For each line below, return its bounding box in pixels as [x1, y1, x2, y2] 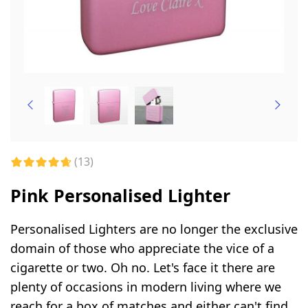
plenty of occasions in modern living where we [10, 278, 281, 295]
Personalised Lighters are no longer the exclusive [10, 220, 298, 237]
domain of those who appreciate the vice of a [10, 239, 274, 256]
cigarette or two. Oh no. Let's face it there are [10, 258, 275, 276]
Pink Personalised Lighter [10, 183, 230, 207]
